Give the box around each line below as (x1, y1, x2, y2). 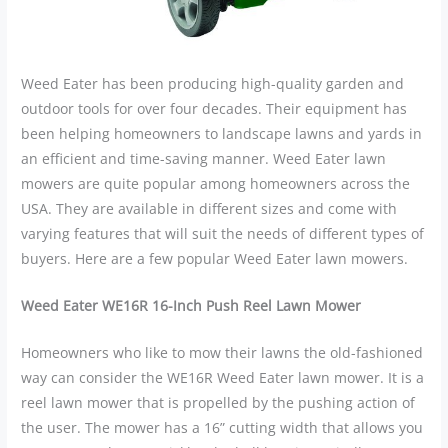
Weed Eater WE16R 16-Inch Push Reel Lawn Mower (21, 295, 362, 315)
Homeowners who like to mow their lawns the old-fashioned (21, 342, 424, 362)
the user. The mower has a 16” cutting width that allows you (21, 417, 424, 437)
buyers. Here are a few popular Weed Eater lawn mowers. (21, 248, 409, 268)
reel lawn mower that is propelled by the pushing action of (21, 392, 416, 412)
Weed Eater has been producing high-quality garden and (21, 73, 405, 93)
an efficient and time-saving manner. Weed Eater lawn (21, 148, 387, 168)
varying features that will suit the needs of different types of (21, 223, 425, 243)
